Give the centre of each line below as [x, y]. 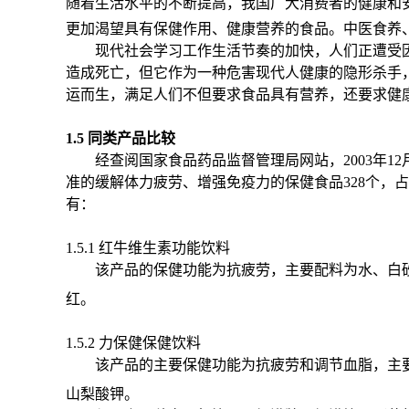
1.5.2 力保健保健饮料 [133, 342]
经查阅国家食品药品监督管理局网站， [219, 160]
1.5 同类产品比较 [121, 138]
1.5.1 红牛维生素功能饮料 [148, 248]
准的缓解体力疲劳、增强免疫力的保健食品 [204, 182]
